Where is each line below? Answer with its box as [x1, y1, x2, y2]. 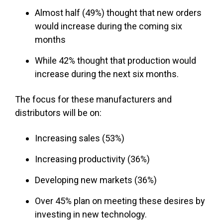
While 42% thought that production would [35, 55, 196, 66]
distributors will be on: [15, 108, 102, 118]
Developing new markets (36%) [35, 175, 157, 186]
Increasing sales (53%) [35, 133, 124, 144]
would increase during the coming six [35, 21, 182, 32]
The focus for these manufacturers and [15, 94, 172, 105]
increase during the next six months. [35, 69, 179, 80]
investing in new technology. [35, 209, 151, 220]
